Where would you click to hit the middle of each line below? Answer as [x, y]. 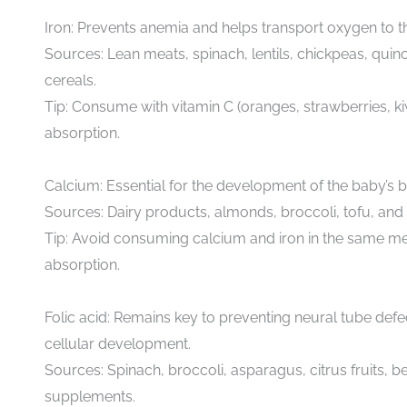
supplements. [90, 396]
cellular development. [118, 343]
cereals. [70, 80]
